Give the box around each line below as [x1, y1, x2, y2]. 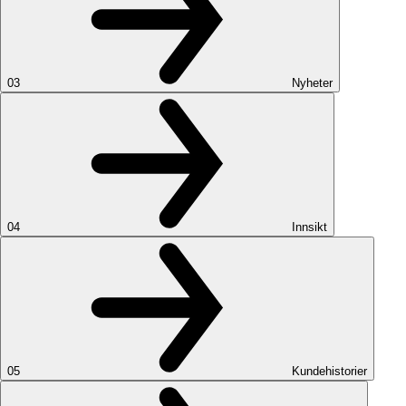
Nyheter [292, 75, 333, 90]
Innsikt [292, 219, 327, 234]
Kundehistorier [292, 363, 367, 378]
